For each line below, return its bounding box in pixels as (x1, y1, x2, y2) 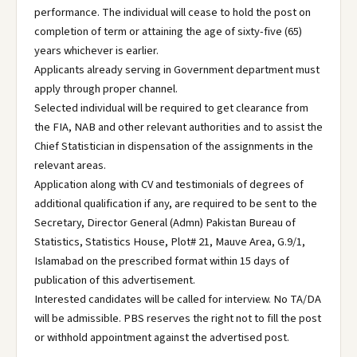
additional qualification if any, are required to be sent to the (34, 195, 317, 212)
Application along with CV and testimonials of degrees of (34, 176, 304, 193)
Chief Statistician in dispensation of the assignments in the (34, 138, 313, 155)
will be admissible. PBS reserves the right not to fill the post (34, 310, 321, 327)
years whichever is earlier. (34, 42, 159, 59)
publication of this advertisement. (34, 272, 195, 288)
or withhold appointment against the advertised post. (34, 329, 289, 346)
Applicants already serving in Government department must (34, 61, 320, 78)
